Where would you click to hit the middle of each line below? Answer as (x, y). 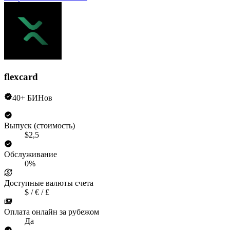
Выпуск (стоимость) (40, 125)
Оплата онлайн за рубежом (52, 212)
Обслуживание (31, 154)
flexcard (21, 76)
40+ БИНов (32, 98)
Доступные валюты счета (49, 183)
